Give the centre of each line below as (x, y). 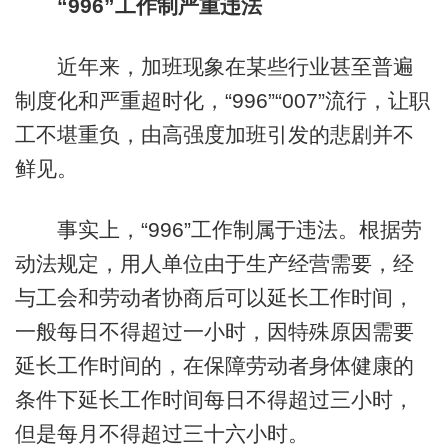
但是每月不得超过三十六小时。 (161, 434)
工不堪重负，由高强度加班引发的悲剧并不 (214, 134)
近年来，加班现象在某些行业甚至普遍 (214, 66)
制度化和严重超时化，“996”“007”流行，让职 (222, 100)
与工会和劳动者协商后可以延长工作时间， (214, 298)
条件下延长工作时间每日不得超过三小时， (214, 400)
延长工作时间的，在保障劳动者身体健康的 (214, 366)
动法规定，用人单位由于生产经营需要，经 (214, 264)
